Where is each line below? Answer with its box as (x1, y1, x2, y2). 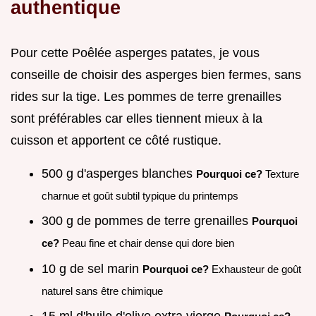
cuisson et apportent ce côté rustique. (11, 133, 221, 147)
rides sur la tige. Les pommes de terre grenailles (11, 89, 281, 104)
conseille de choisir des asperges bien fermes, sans (11, 67, 301, 82)
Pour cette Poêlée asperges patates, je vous (11, 45, 260, 60)
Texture (262, 167, 299, 180)
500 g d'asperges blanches (42, 166, 196, 181)
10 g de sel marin (42, 261, 142, 276)
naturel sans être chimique (42, 284, 163, 297)
